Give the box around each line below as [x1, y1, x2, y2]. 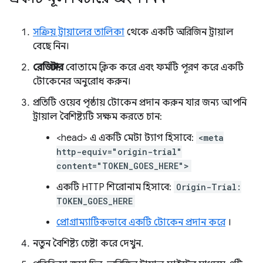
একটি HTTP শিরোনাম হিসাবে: [56, 181, 174, 193]
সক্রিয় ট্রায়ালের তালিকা [33, 26, 124, 38]
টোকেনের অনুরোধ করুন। [33, 76, 131, 87]
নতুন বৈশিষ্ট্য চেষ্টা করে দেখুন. [33, 238, 143, 249]
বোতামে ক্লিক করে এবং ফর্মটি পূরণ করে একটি [63, 62, 244, 73]
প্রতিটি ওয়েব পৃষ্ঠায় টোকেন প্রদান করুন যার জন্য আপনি [33, 97, 247, 109]
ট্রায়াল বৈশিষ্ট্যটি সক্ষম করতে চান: [33, 111, 162, 123]
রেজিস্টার [33, 62, 63, 73]
